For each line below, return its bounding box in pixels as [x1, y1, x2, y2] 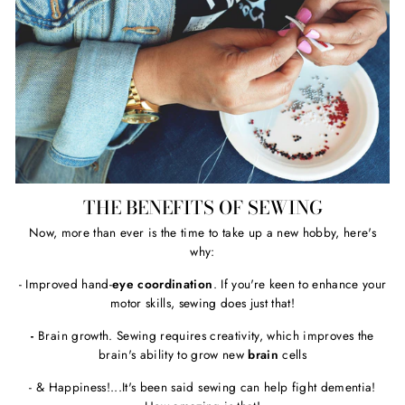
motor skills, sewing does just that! [109, 294, 296, 313]
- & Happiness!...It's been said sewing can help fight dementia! [29, 378, 376, 397]
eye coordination [112, 275, 213, 294]
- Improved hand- [18, 275, 113, 294]
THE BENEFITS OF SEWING [82, 193, 323, 221]
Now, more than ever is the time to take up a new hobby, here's [28, 223, 377, 242]
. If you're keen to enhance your [212, 275, 387, 294]
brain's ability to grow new [98, 345, 249, 364]
